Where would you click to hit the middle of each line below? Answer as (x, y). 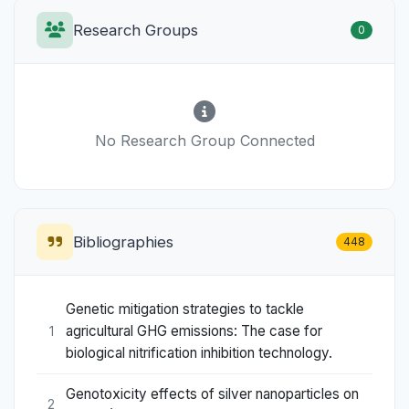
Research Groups (136, 30)
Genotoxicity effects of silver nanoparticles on (212, 393)
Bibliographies (123, 241)
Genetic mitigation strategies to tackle (185, 309)
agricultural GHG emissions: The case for (194, 331)
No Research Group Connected (204, 140)
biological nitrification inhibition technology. (199, 353)
